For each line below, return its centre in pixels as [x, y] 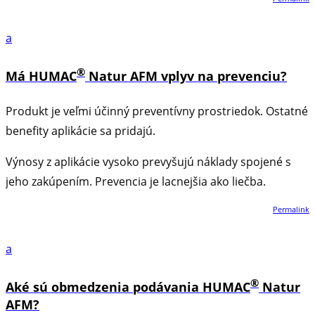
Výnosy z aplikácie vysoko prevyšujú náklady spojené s [148, 162]
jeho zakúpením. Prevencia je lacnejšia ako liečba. [136, 182]
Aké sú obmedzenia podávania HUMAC [128, 287]
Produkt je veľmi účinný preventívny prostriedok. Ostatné [157, 111]
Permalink [291, 210]
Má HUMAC [41, 76]
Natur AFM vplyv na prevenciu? [186, 76]
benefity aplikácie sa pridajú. [81, 131]
